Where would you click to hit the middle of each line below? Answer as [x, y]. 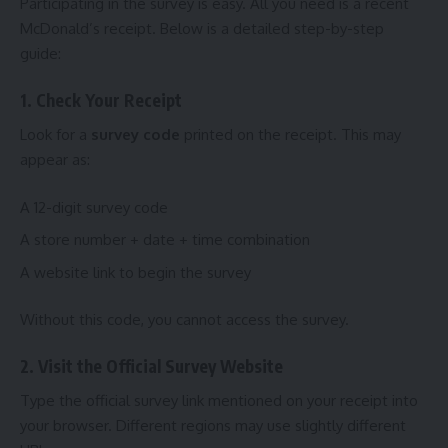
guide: [40, 54]
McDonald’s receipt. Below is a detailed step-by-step [202, 29]
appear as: [55, 160]
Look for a [55, 135]
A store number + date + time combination [165, 240]
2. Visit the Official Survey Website [151, 365]
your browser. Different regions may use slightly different [213, 426]
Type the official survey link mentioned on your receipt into [219, 401]
